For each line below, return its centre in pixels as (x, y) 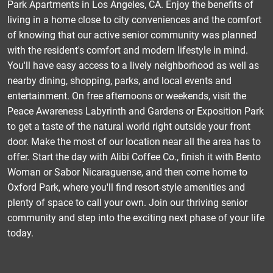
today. (22, 233)
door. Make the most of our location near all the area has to (134, 141)
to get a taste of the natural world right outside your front (129, 126)
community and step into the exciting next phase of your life (136, 218)
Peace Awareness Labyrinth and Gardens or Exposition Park (136, 111)
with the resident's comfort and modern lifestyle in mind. (128, 50)
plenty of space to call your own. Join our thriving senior (127, 202)
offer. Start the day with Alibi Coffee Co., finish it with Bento (134, 157)
